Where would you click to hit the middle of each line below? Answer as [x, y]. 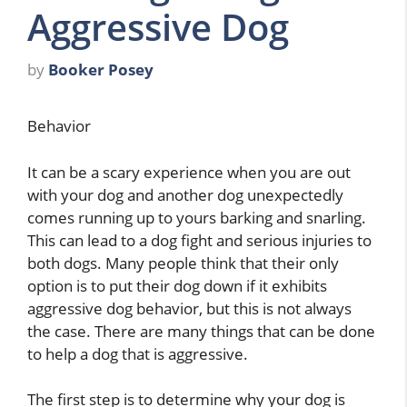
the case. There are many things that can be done [201, 331]
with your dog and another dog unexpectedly [185, 194]
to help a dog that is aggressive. [138, 353]
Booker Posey [101, 70]
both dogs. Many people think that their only [183, 263]
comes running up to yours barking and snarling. [197, 217]
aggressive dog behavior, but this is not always [189, 308]
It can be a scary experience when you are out [189, 172]
